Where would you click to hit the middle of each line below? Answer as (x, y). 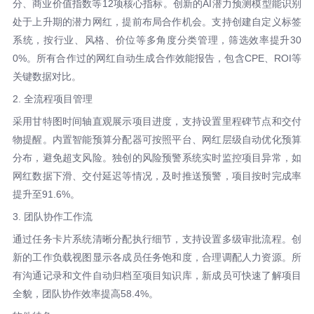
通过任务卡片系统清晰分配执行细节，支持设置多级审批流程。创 (157, 239)
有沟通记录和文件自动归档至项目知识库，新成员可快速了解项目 (157, 276)
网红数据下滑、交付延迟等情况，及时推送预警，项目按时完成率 (157, 176)
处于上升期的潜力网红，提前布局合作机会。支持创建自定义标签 (157, 22)
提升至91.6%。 (46, 194)
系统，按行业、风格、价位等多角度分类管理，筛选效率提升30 (157, 40)
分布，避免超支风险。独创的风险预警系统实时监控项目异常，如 (157, 158)
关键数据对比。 (47, 77)
